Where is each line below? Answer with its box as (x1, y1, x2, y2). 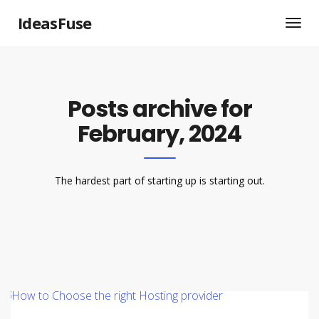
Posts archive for (67, 93, 252, 125)
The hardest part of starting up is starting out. (54, 174, 265, 187)
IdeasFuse (18, 12, 92, 33)
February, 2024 (78, 117, 241, 150)
